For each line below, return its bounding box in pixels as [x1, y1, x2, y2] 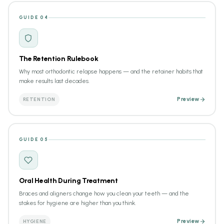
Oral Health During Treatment [18, 176, 118, 185]
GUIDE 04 [18, 14, 48, 20]
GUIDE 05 [18, 136, 48, 142]
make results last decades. [18, 77, 89, 84]
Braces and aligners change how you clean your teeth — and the [18, 190, 189, 197]
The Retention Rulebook [18, 54, 98, 63]
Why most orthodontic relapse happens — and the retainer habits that [18, 68, 203, 75]
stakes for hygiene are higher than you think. [18, 199, 136, 206]
